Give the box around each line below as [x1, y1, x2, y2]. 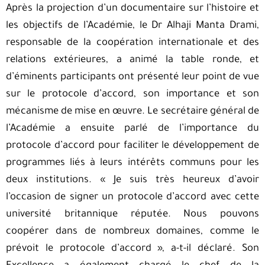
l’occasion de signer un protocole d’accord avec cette [5, 192, 260, 204]
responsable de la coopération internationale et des [5, 38, 260, 50]
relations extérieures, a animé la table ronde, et [5, 55, 260, 67]
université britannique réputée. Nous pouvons [5, 209, 260, 221]
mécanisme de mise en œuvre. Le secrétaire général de [5, 106, 260, 118]
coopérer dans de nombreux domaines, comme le [5, 227, 260, 238]
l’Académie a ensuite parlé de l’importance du [5, 124, 260, 135]
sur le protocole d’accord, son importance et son [5, 89, 260, 101]
